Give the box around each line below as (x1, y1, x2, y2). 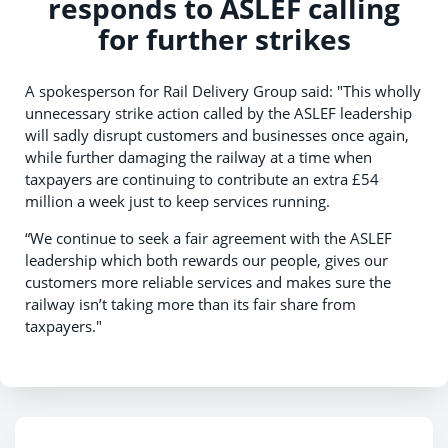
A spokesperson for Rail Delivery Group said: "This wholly (25, 80, 421, 101)
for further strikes (97, 19, 351, 58)
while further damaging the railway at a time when (25, 146, 372, 167)
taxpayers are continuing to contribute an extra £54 (25, 168, 379, 189)
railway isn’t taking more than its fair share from (25, 293, 356, 314)
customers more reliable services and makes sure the (25, 271, 391, 292)
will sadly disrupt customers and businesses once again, (25, 124, 409, 145)
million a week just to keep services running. (25, 190, 330, 211)
